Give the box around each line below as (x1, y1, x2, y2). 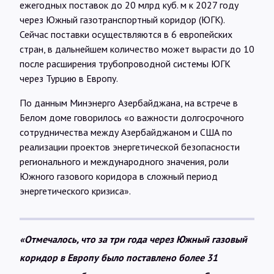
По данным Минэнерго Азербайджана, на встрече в (20, 96, 238, 109)
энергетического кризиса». (20, 184, 131, 197)
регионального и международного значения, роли (20, 155, 229, 168)
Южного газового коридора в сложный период (20, 169, 218, 182)
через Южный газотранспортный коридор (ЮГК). (20, 13, 224, 26)
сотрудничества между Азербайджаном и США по (20, 125, 232, 138)
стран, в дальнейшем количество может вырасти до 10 (20, 42, 254, 55)
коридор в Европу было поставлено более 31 (20, 251, 218, 264)
